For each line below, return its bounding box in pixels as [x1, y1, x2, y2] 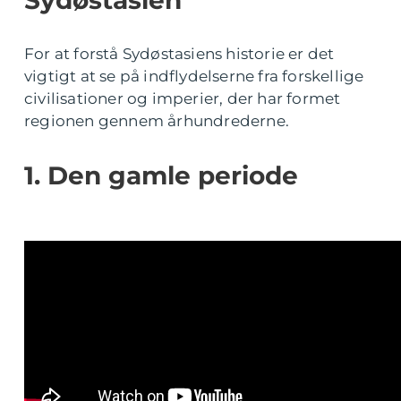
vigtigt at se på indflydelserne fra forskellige [24, 67, 364, 86]
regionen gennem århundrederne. [24, 112, 289, 131]
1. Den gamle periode [24, 160, 298, 192]
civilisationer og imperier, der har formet [24, 90, 341, 108]
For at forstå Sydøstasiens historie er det [24, 45, 335, 64]
